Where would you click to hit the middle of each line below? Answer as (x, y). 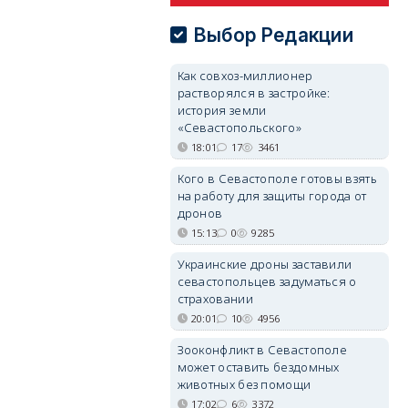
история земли (222, 110)
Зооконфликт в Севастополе (262, 350)
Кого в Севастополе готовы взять (277, 178)
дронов (200, 213)
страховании (215, 299)
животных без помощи (244, 384)
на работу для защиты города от (272, 196)
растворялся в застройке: (254, 93)
